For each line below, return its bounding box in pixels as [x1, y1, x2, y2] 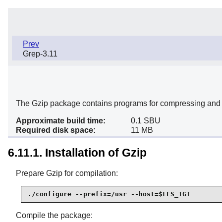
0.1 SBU [131, 116, 161, 125]
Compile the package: [16, 211, 93, 220]
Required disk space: [16, 125, 96, 134]
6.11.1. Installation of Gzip [8, 146, 147, 160]
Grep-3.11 [23, 49, 57, 58]
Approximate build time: [16, 116, 106, 125]
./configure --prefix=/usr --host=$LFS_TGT [28, 190, 190, 198]
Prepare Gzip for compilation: [16, 168, 118, 177]
